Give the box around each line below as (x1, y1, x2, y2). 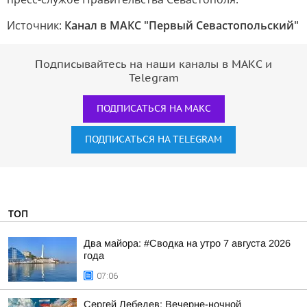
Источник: (7, 18, 64, 33)
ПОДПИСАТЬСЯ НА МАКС (96, 103, 211, 114)
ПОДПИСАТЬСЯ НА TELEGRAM (85, 134, 222, 145)
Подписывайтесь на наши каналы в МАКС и (35, 58, 272, 71)
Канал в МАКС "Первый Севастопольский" (64, 18, 299, 33)
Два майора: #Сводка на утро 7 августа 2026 (84, 238, 291, 249)
